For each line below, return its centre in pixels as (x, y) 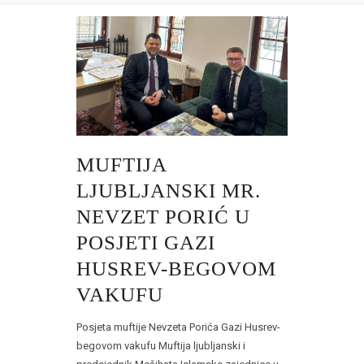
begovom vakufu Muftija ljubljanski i (161, 345)
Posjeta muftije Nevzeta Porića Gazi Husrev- (178, 327)
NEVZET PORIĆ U (163, 216)
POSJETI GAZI (146, 242)
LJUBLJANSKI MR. (169, 190)
